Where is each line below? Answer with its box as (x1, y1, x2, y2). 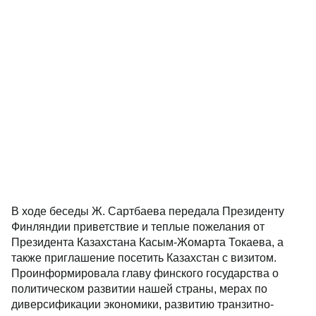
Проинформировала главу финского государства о (11, 267, 279, 279)
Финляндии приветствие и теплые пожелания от (11, 221, 265, 233)
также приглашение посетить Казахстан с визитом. (11, 252, 276, 264)
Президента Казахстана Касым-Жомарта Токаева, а (11, 236, 284, 248)
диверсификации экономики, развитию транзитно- (11, 298, 274, 310)
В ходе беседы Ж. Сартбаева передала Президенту (11, 205, 284, 217)
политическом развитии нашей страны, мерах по (11, 283, 267, 295)
